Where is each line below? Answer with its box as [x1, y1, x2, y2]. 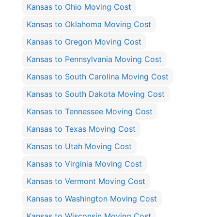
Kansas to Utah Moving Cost [27, 141, 132, 152]
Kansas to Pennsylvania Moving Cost [27, 54, 162, 64]
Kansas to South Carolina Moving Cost [27, 72, 169, 82]
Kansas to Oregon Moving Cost [27, 37, 141, 47]
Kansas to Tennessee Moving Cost [27, 107, 153, 117]
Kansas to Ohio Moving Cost [27, 2, 131, 12]
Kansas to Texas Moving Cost [27, 124, 136, 134]
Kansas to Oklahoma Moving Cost [27, 19, 151, 30]
